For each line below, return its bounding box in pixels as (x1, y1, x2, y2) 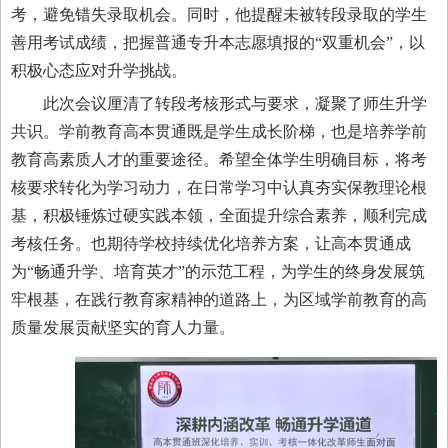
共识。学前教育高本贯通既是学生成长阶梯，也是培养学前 (11, 122, 427, 140)
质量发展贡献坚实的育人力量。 (11, 318, 235, 336)
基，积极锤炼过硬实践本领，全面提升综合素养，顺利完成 (11, 206, 427, 224)
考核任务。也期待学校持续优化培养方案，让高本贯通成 (11, 234, 411, 252)
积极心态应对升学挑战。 (11, 61, 187, 79)
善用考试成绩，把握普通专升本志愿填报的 (11, 33, 315, 51)
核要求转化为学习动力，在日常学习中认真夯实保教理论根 (11, 178, 427, 196)
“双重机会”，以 (315, 33, 425, 51)
